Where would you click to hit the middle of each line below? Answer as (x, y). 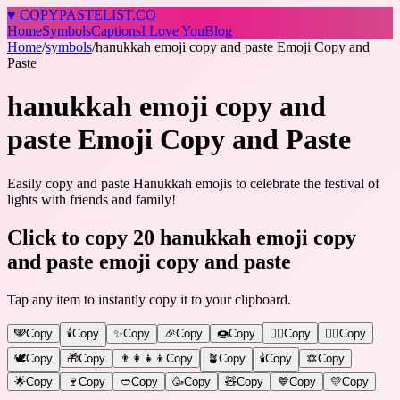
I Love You (173, 31)
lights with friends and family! (92, 199)
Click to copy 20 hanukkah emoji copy (182, 237)
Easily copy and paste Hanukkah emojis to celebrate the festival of (193, 183)
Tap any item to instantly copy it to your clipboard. (149, 299)
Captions (116, 31)
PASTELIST (96, 15)
